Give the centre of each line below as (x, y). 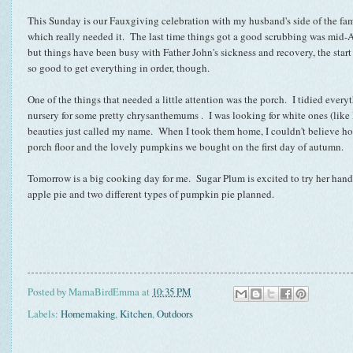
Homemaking (88, 314)
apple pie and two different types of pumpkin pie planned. (151, 193)
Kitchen (136, 314)
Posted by (48, 292)
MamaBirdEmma (104, 292)
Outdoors (175, 314)
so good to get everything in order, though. (119, 67)
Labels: (44, 314)
